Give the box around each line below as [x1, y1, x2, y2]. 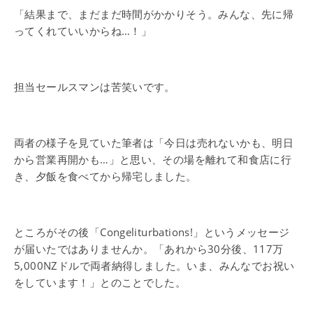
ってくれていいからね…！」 [14, 24, 152, 38]
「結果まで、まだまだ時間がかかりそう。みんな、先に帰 [14, 7, 294, 21]
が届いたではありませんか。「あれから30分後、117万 [14, 242, 284, 256]
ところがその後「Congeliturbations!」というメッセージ [14, 225, 290, 239]
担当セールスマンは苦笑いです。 [14, 80, 175, 94]
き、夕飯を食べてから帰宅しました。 [14, 169, 197, 183]
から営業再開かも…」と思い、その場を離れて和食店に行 [14, 152, 292, 166]
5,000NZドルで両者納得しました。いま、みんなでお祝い [14, 259, 295, 272]
